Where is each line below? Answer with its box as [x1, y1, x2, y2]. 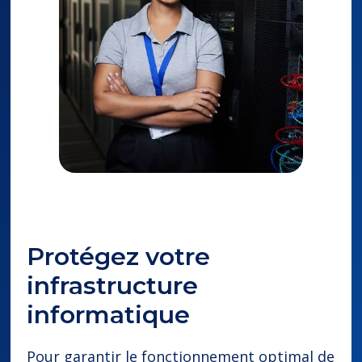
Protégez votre [27, 242, 211, 272]
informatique [27, 300, 191, 330]
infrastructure [27, 271, 199, 301]
